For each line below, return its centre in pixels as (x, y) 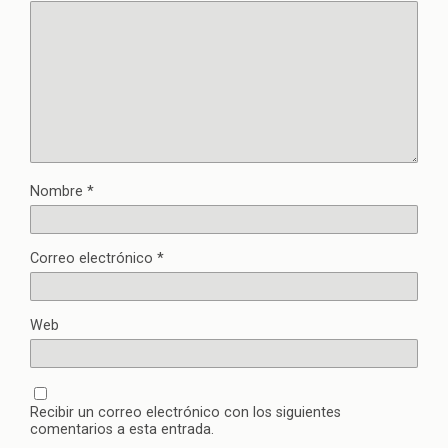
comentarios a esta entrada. (122, 430)
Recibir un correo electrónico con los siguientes (185, 413)
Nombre (58, 192)
